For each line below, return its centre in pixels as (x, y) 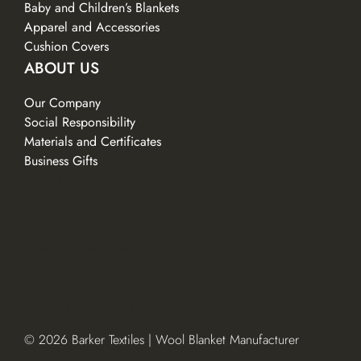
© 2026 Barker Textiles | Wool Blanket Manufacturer (162, 340)
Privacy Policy (60, 308)
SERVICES (56, 216)
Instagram (133, 248)
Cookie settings (138, 308)
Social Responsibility (80, 122)
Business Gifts (61, 160)
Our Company (62, 102)
